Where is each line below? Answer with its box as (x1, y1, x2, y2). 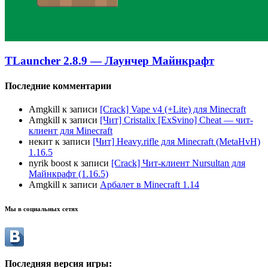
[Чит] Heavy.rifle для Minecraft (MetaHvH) (93, 136, 260, 147)
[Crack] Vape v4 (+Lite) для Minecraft (100, 103, 246, 114)
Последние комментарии (5, 80, 111, 91)
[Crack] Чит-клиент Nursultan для (111, 157, 245, 168)
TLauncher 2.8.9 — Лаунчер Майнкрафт (5, 54, 214, 68)
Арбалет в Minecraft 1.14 (100, 179, 199, 190)
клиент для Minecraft (29, 125, 112, 136)
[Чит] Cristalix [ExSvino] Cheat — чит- (100, 114, 253, 125)
